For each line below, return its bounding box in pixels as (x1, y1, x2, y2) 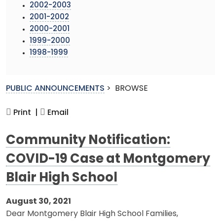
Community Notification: (6, 134, 170, 147)
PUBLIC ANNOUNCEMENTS (6, 84, 105, 93)
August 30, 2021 (6, 197, 71, 206)
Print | (11, 109, 38, 117)
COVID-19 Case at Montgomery (6, 153, 210, 166)
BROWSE (115, 84, 148, 93)
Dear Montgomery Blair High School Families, (6, 210, 178, 218)
